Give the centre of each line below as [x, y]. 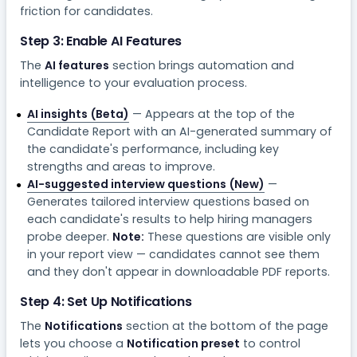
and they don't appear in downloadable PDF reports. [178, 271]
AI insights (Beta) [78, 114]
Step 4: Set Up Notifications [106, 301]
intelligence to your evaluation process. [134, 82]
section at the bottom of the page [226, 326]
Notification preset [184, 343]
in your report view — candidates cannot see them [173, 254]
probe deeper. [69, 236]
